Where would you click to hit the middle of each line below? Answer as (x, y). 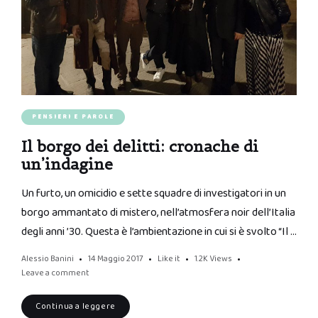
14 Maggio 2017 (116, 259)
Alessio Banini (48, 259)
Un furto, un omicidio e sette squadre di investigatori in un (154, 194)
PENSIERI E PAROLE (73, 117)
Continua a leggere (76, 307)
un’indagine (67, 165)
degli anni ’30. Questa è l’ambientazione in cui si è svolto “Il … (159, 232)
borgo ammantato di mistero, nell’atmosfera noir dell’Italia (158, 213)
